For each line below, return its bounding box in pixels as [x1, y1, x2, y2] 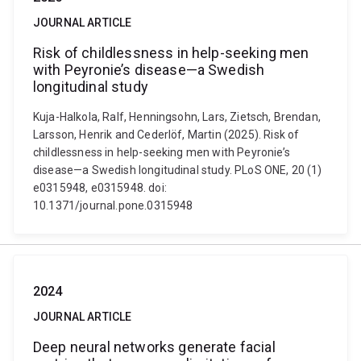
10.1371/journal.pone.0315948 [33, 199, 193, 212]
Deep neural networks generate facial [33, 338, 276, 355]
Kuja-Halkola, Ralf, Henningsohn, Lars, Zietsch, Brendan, [33, 110, 321, 123]
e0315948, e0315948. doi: [33, 181, 167, 194]
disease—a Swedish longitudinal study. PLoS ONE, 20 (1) [33, 164, 322, 176]
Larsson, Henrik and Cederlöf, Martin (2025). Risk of [33, 128, 300, 141]
